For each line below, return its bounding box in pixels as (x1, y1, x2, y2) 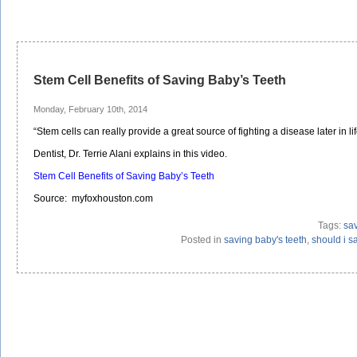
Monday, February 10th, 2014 (33, 104, 147, 114)
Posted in (180, 234, 224, 245)
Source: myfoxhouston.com (33, 193, 153, 204)
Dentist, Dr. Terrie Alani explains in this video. (33, 148, 227, 159)
